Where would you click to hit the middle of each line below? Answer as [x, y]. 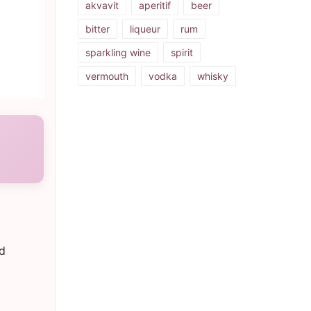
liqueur [145, 29]
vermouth [107, 76]
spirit [182, 53]
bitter [98, 29]
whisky [213, 76]
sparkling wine [118, 53]
